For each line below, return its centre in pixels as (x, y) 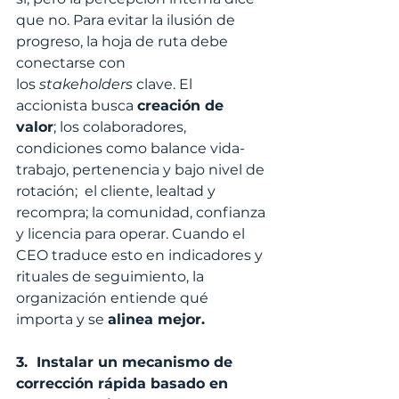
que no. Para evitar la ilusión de (127, 20)
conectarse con (73, 63)
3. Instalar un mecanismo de (126, 362)
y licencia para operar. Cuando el (132, 234)
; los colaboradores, (122, 127)
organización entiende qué (114, 298)
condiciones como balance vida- (130, 149)
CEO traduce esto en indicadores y (141, 256)
